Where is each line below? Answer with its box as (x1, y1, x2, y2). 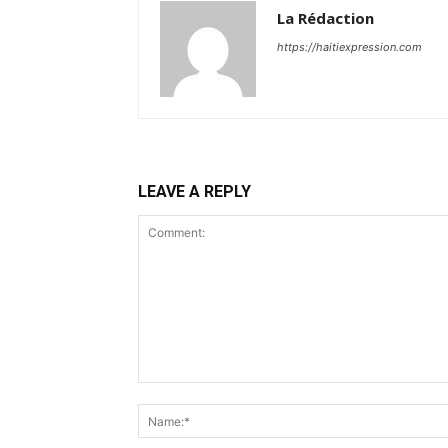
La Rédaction (277, 8, 374, 28)
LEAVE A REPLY (138, 182, 251, 201)
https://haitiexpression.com (277, 40, 422, 54)
